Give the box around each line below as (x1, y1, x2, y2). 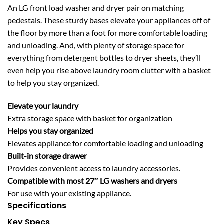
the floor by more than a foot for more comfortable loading (7, 27, 207, 37)
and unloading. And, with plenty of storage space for (7, 40, 184, 50)
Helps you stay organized (7, 125, 93, 135)
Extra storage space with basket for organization (7, 113, 172, 123)
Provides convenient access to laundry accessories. (7, 163, 180, 173)
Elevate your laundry (7, 100, 78, 110)
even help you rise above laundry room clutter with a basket (7, 65, 211, 75)
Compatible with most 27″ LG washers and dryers (7, 175, 177, 185)
